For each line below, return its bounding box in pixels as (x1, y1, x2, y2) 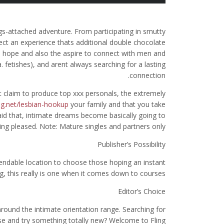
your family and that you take (68, 99, 165, 109)
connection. (129, 70, 165, 80)
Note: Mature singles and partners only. (37, 121, 165, 131)
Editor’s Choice (118, 186, 165, 196)
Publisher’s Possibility (97, 139, 165, 149)
